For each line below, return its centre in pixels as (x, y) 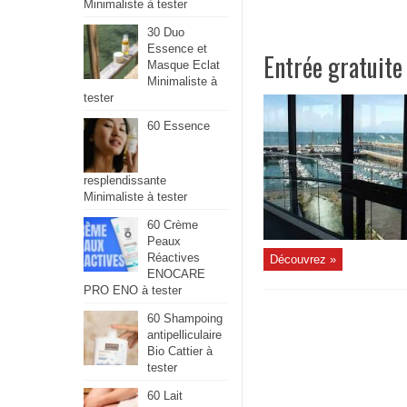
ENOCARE (176, 274)
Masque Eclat (184, 65)
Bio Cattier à (180, 351)
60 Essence (179, 126)
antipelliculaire (184, 335)
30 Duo (166, 32)
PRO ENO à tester (133, 290)
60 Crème (173, 225)
